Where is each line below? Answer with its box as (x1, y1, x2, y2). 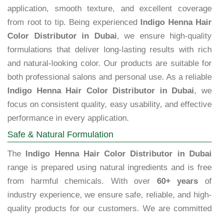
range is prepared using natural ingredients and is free (7, 163, 212, 173)
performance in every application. (7, 113, 129, 123)
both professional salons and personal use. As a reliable (7, 72, 212, 82)
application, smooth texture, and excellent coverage (7, 4, 212, 14)
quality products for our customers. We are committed (7, 204, 212, 214)
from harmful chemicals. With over (7, 176, 157, 186)
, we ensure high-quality (116, 31, 212, 41)
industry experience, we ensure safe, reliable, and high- (7, 190, 212, 200)
